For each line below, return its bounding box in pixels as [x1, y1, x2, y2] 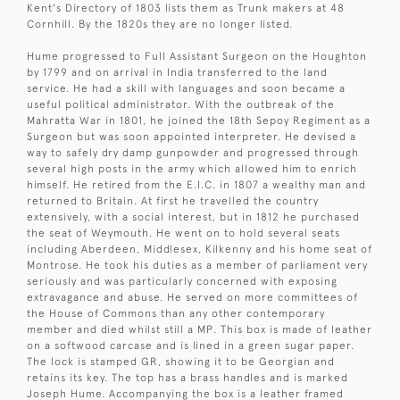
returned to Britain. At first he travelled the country [27, 194, 319, 207]
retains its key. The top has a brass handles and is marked [27, 371, 348, 384]
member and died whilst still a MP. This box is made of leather [27, 322, 372, 336]
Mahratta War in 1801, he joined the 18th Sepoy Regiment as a [27, 113, 371, 127]
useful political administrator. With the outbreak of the [27, 97, 335, 111]
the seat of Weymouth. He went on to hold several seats [27, 226, 340, 239]
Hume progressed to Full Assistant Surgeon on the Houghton [27, 49, 367, 62]
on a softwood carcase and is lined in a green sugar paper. [27, 338, 354, 352]
